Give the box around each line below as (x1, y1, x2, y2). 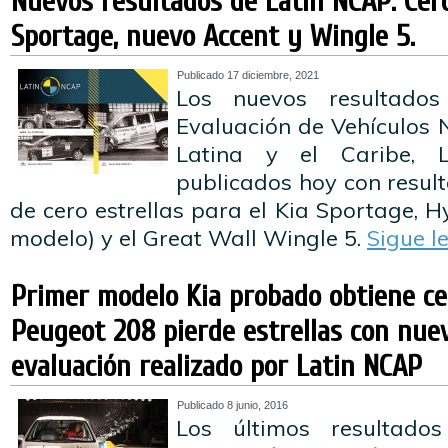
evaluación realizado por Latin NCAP (11, 349, 422, 384)
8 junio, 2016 (227, 399, 288, 411)
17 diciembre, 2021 (227, 69, 319, 81)
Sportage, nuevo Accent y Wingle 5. (11, 19, 415, 54)
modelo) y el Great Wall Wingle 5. (10, 224, 367, 252)
